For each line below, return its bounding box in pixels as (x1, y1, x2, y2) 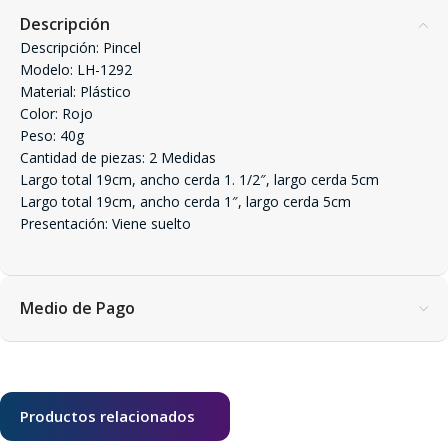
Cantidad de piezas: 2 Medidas (20, 148, 216, 168)
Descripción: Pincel (20, 38, 141, 58)
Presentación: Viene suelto (20, 214, 191, 234)
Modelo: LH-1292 (20, 60, 132, 80)
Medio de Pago (20, 297, 135, 320)
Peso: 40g (20, 126, 84, 146)
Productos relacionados (20, 406, 195, 427)
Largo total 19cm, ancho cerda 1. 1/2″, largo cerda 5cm (20, 170, 379, 190)
